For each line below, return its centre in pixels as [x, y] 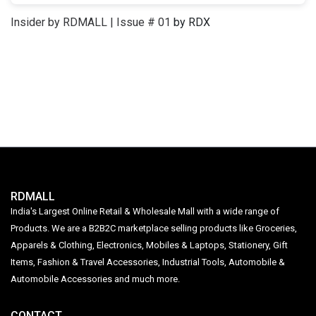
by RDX [190, 23]
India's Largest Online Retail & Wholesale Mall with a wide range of [145, 212]
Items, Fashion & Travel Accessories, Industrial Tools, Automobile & [148, 262]
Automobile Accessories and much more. [95, 279]
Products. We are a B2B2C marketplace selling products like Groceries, [154, 229]
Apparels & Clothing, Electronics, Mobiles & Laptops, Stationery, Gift [149, 245]
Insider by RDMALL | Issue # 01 [91, 23]
